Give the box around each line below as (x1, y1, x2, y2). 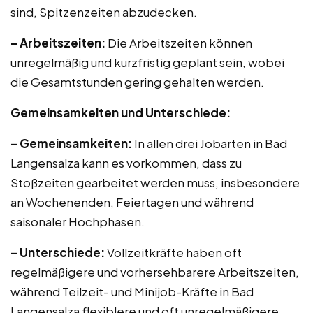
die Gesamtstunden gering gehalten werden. (10, 74, 264, 89)
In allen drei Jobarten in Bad (132, 136, 287, 151)
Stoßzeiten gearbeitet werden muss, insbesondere (10, 175, 300, 190)
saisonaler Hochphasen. (10, 214, 145, 229)
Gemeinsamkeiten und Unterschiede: (10, 105, 231, 120)
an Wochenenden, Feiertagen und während (10, 194, 254, 210)
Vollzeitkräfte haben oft (105, 245, 242, 260)
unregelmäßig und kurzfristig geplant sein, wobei (10, 54, 284, 70)
